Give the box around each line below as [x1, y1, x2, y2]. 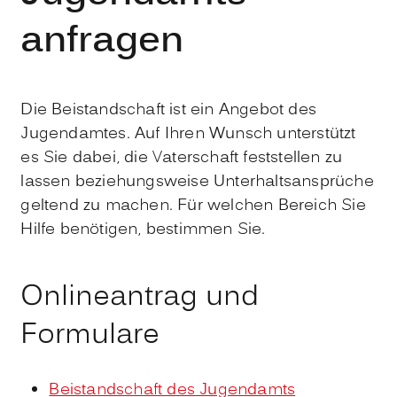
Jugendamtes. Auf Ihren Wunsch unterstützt [20, 121, 356, 146]
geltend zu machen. [20, 193, 178, 218]
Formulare [20, 314, 160, 357]
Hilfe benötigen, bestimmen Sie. [20, 217, 266, 242]
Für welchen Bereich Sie [177, 193, 366, 218]
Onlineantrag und [20, 276, 260, 319]
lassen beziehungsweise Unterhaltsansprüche [20, 169, 374, 194]
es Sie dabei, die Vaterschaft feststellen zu [20, 145, 343, 170]
